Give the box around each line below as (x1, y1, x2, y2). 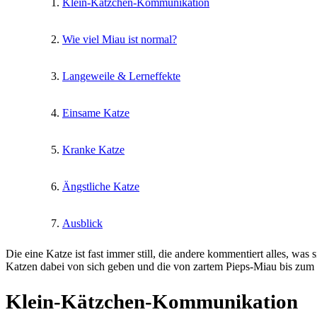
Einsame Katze (62, 106, 129, 119)
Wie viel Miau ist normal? (62, 33, 177, 45)
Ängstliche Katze (62, 180, 139, 192)
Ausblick (62, 217, 103, 229)
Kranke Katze (62, 143, 125, 156)
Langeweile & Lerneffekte (62, 69, 180, 82)
